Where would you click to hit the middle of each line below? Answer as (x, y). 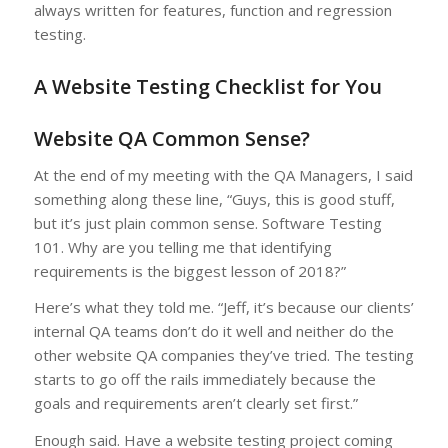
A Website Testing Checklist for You (207, 86)
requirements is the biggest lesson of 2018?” (189, 270)
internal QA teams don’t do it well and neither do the (213, 331)
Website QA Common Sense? (171, 138)
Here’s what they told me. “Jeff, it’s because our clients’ (223, 307)
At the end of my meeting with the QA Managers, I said (223, 174)
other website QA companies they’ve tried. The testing (223, 355)
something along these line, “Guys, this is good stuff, (214, 198)
